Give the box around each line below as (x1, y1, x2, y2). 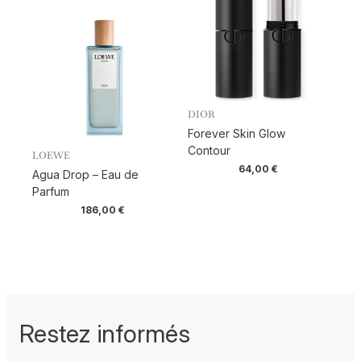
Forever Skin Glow (187, 126, 285, 140)
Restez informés (19, 319, 190, 349)
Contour (187, 143, 230, 157)
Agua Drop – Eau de (32, 168, 139, 182)
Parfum (32, 185, 69, 199)
